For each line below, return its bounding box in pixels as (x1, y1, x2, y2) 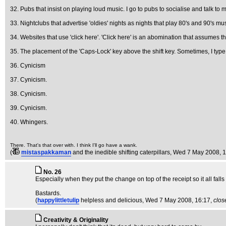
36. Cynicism (10, 62, 45, 69)
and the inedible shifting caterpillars (73, 149, 170, 156)
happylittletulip (37, 197, 79, 204)
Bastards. (35, 190, 61, 197)
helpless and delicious (81, 197, 142, 204)
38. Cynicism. (10, 90, 47, 97)
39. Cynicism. (10, 104, 47, 111)
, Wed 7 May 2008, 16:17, (142, 197, 213, 204)
